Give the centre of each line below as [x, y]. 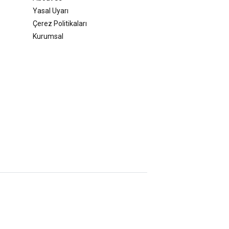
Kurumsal [48, 36]
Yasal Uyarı [51, 10]
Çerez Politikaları [60, 23]
